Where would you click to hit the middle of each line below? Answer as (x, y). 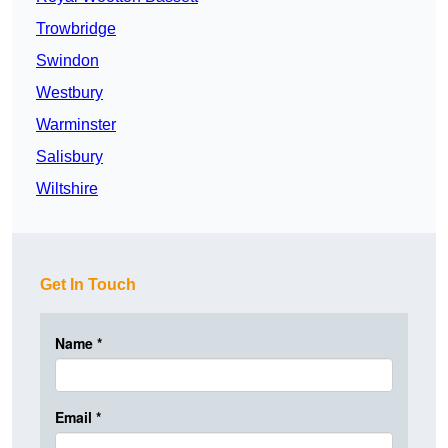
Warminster (76, 125)
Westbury (69, 93)
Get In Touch (88, 285)
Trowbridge (76, 29)
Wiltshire (67, 189)
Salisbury (69, 157)
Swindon (67, 61)
